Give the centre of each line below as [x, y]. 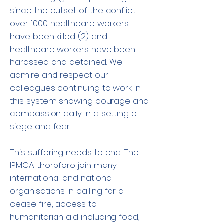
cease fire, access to [53, 204]
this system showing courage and [79, 101]
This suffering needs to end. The [74, 152]
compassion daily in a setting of [75, 113]
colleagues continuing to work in [75, 88]
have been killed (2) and [58, 36]
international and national [61, 178]
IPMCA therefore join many [63, 165]
